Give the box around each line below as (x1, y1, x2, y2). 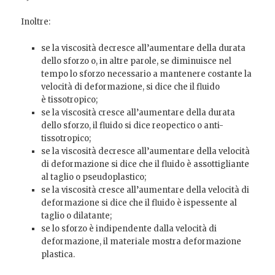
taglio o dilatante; (41, 210, 112, 221)
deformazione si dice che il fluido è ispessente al (41, 197, 237, 208)
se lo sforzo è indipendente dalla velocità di (41, 223, 217, 234)
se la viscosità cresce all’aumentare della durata (41, 107, 235, 118)
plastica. (41, 249, 75, 260)
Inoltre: (21, 17, 51, 28)
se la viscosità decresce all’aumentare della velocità (41, 145, 250, 157)
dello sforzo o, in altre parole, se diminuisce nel (41, 55, 231, 66)
